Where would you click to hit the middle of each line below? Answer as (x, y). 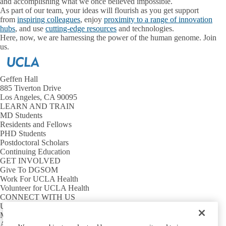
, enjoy (92, 19)
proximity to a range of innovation (158, 19)
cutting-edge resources (81, 28)
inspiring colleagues (49, 19)
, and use (30, 28)
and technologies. (147, 28)
